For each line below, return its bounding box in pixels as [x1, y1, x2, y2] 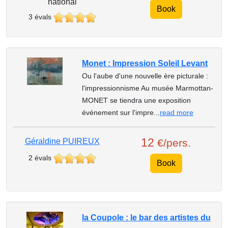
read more [159, 108, 193, 117]
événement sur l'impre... [81, 108, 160, 117]
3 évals [28, 13, 51, 21]
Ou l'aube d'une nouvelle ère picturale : [81, 72, 208, 80]
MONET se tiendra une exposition [81, 96, 191, 104]
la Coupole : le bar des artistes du [81, 213, 211, 222]
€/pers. [157, 137, 191, 149]
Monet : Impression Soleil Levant [81, 59, 208, 68]
